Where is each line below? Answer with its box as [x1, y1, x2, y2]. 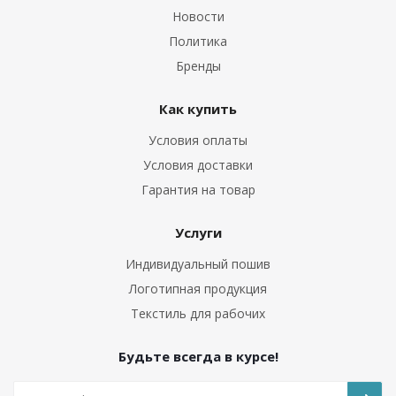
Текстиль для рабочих [131, 305, 265, 322]
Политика [169, 33, 227, 49]
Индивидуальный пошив [126, 255, 270, 272]
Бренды [175, 57, 221, 74]
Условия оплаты [148, 132, 247, 148]
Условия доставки [143, 156, 253, 173]
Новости [171, 8, 225, 25]
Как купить [159, 100, 237, 118]
